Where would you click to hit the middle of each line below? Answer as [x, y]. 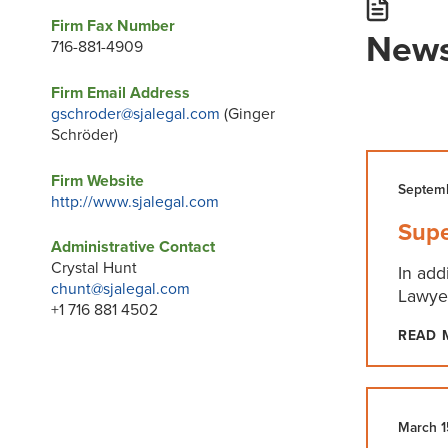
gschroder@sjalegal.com [135, 113]
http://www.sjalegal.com [134, 201]
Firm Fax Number [112, 26]
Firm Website [97, 180]
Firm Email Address [120, 92]
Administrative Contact [132, 247]
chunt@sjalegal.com [120, 289]
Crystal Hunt [93, 268]
